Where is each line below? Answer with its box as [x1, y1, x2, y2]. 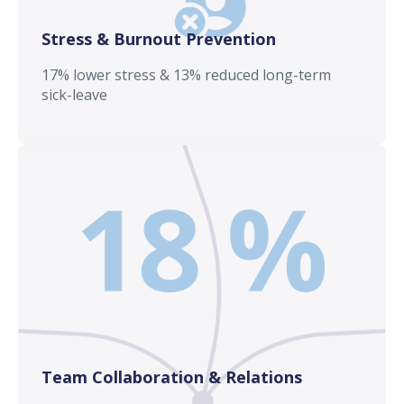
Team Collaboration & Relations [41, 365, 302, 388]
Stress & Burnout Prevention [41, 27, 276, 50]
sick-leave [41, 84, 107, 105]
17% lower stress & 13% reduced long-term [41, 64, 331, 85]
